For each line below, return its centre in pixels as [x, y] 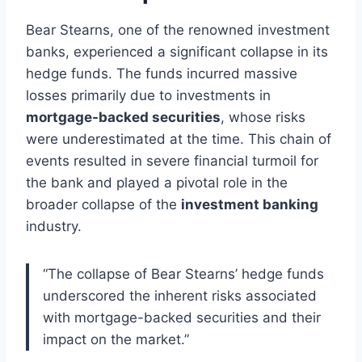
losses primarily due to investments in [148, 95]
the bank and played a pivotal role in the [157, 182]
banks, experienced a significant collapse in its [177, 51]
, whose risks [263, 117]
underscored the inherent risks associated [180, 295]
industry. [54, 226]
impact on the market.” [116, 339]
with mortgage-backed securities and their [182, 317]
